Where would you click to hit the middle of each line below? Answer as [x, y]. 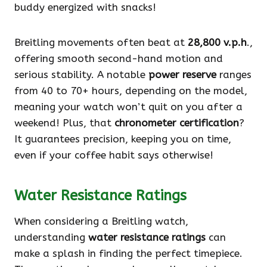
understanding [51, 237]
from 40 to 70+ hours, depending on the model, [131, 91]
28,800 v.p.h [217, 43]
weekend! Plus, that [64, 123]
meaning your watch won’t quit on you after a [128, 107]
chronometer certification [177, 123]
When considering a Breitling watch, [101, 221]
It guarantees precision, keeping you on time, [123, 139]
